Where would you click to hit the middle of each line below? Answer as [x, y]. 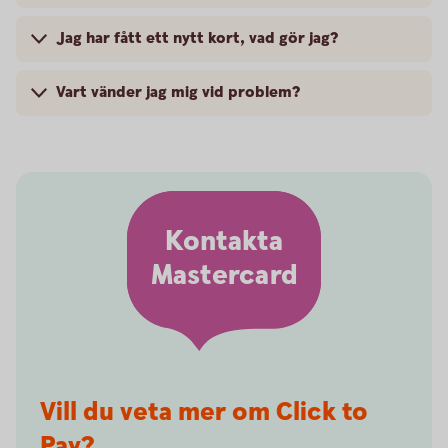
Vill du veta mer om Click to [204, 412]
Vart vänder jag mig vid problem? [178, 92]
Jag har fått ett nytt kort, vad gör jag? [197, 38]
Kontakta [224, 242]
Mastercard [224, 276]
